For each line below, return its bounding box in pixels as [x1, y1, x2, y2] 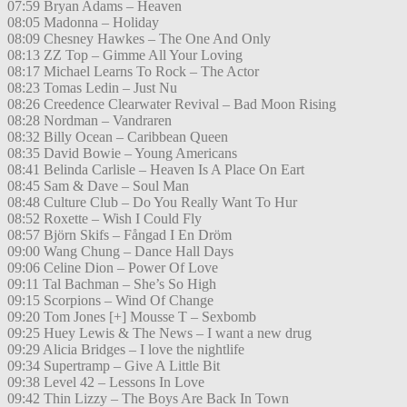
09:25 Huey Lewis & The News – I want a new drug [7, 325, 312, 342]
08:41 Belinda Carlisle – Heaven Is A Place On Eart [7, 162, 304, 178]
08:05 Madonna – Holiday [7, 15, 159, 31]
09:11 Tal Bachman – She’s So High [7, 276, 216, 293]
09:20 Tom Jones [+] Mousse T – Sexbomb [7, 309, 256, 325]
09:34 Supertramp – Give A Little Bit [7, 358, 220, 374]
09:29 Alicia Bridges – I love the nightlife [7, 342, 244, 358]
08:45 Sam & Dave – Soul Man [7, 178, 189, 194]
